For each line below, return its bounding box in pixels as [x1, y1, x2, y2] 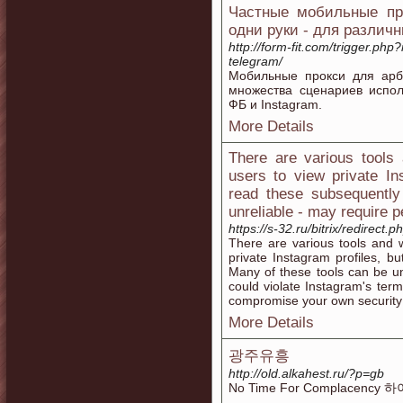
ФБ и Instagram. [228, 97, 322, 112]
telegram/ [228, 54, 282, 68]
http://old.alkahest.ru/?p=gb [228, 366, 384, 381]
